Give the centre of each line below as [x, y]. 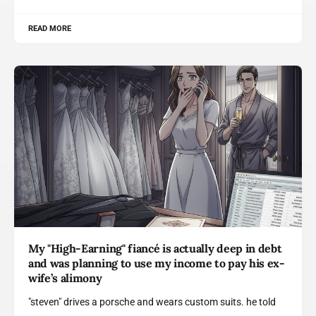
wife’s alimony [65, 278]
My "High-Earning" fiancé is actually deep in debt [155, 248]
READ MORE [50, 28]
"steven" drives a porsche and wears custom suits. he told [152, 302]
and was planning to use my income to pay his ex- [157, 263]
